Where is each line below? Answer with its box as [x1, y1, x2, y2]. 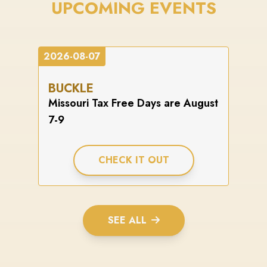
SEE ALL [107, 213, 147, 228]
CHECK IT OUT [98, 153, 169, 167]
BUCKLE [48, 80, 94, 98]
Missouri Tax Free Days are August [48, 95, 218, 111]
